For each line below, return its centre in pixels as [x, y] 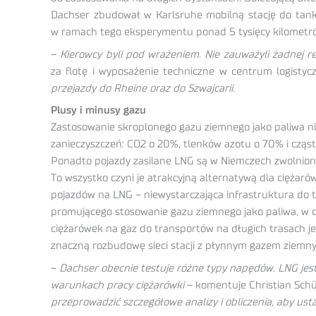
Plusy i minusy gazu [98, 111]
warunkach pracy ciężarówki [117, 285]
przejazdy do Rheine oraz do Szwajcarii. [143, 88]
